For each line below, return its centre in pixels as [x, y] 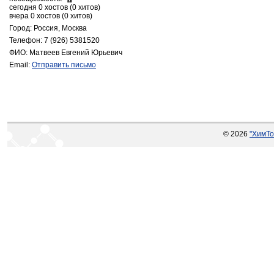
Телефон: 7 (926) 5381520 [54, 40]
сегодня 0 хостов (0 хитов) [55, 7]
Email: [20, 65]
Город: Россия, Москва [48, 28]
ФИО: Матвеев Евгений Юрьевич [66, 53]
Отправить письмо [64, 65]
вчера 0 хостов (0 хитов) [51, 16]
